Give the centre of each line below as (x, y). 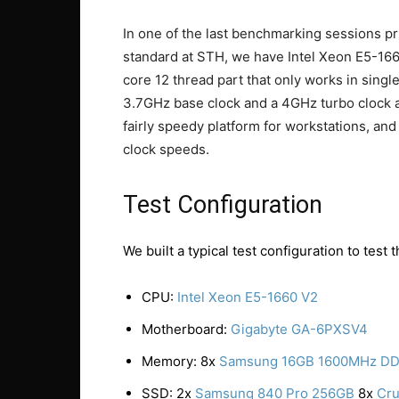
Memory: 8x (180, 361)
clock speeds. (166, 149)
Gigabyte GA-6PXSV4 (299, 329)
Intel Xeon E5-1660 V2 (248, 297)
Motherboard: (186, 329)
